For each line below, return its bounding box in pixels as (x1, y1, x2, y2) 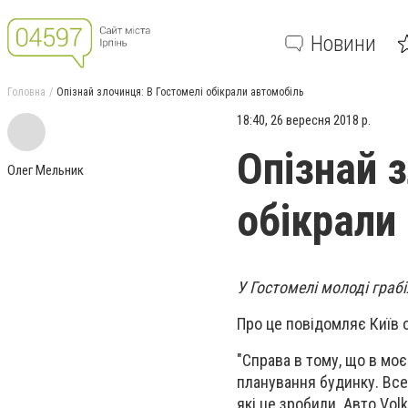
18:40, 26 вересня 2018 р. (237, 112, 371, 128)
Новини (311, 30, 376, 56)
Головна (7, 86, 46, 98)
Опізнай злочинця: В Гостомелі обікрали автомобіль (56, 86, 303, 98)
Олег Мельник (7, 162, 84, 178)
